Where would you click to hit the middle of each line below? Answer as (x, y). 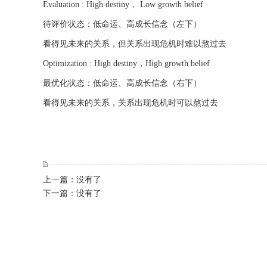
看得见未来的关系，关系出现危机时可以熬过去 (131, 103)
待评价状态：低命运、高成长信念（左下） (122, 24)
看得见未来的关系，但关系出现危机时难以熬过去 (135, 44)
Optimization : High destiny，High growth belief (126, 64)
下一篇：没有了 (72, 194)
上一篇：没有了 (72, 180)
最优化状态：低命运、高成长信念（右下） (123, 83)
